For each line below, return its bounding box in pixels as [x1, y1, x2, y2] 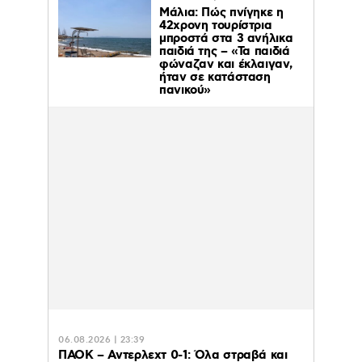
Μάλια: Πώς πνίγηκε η [159, 4, 284, 21]
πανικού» [159, 82, 211, 99]
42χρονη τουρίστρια [159, 17, 272, 34]
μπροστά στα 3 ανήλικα [159, 30, 293, 47]
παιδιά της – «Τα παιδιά [159, 43, 290, 60]
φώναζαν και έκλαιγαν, [159, 56, 293, 73]
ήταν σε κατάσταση [159, 69, 271, 86]
